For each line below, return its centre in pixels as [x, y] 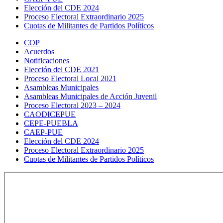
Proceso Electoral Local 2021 [70, 78]
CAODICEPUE [50, 114]
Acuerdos [39, 52]
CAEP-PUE [43, 132]
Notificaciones [47, 60]
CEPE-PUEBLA [51, 123]
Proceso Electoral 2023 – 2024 [72, 105]
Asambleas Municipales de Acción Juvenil [90, 96]
